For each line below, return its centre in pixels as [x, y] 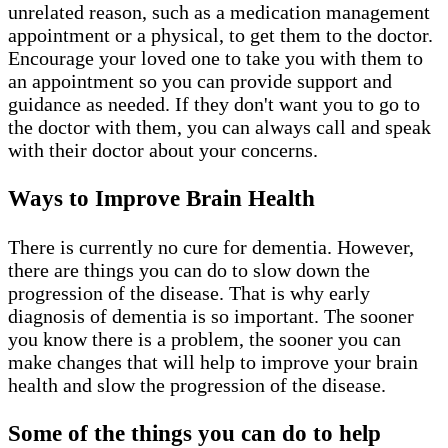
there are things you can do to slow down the [189, 269]
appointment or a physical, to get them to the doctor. [220, 34]
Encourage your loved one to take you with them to [215, 57]
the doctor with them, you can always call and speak [219, 126]
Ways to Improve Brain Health [164, 198]
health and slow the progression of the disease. [199, 384]
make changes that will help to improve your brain [213, 361]
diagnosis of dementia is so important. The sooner [211, 315]
